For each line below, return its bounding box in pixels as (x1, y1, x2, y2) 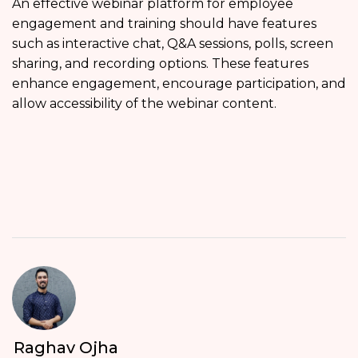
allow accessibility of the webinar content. (12, 95, 276, 111)
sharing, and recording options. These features (12, 55, 308, 71)
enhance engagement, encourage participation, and (12, 75, 346, 91)
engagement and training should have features (12, 15, 316, 31)
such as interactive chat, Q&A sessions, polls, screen (12, 35, 333, 51)
